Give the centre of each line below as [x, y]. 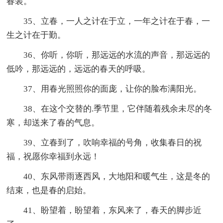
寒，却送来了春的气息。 [53, 122]
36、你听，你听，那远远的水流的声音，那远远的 [109, 55]
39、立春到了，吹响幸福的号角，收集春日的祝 [104, 142]
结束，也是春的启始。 [49, 190]
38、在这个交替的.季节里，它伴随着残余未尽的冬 [110, 109]
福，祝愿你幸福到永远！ [53, 156]
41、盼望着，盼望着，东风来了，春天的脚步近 [104, 210]
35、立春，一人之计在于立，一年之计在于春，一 [109, 21]
